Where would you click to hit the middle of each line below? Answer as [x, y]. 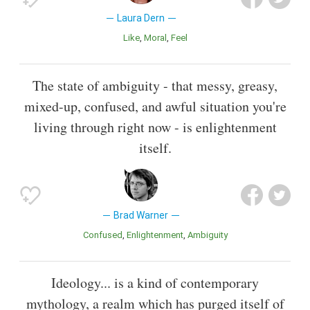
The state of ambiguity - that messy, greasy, [155, 85]
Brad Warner [141, 215]
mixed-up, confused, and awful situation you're [155, 106]
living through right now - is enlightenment [155, 127]
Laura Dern [141, 18]
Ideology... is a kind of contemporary [155, 282]
